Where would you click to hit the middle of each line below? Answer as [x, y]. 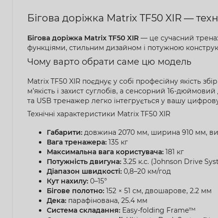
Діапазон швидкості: [84, 171]
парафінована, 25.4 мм [107, 200]
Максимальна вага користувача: [105, 152]
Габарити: [64, 132]
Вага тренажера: [77, 142]
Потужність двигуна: [84, 161]
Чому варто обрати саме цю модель [109, 62]
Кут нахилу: [67, 181]
